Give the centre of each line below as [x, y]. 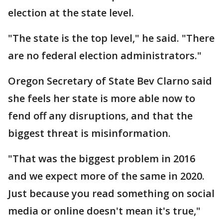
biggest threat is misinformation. [89, 133]
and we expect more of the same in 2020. [106, 176]
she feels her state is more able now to [102, 99]
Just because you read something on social [111, 194]
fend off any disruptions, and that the [100, 116]
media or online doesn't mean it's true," [104, 211]
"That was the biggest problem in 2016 [102, 159]
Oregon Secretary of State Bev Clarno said [110, 81]
